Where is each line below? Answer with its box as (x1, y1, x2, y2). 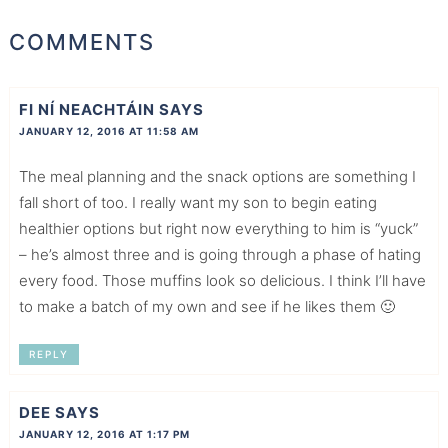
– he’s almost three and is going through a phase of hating (18, 244, 421, 264)
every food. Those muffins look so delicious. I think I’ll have (18, 270, 426, 290)
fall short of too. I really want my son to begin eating (18, 192, 377, 212)
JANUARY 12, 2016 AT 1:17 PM (18, 428, 190, 441)
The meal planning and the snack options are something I (18, 166, 416, 186)
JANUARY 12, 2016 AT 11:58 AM (18, 124, 199, 137)
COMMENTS (8, 29, 155, 56)
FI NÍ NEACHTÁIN (18, 99, 155, 119)
